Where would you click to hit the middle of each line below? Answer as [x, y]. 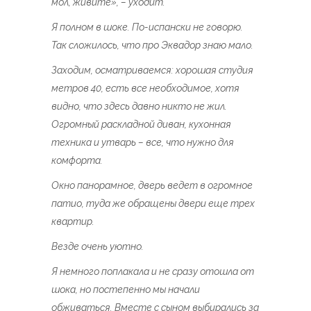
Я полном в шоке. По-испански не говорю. [147, 27]
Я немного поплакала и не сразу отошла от [153, 271]
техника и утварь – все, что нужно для [143, 142]
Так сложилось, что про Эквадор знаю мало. [152, 45]
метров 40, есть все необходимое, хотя [145, 88]
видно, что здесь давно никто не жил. [139, 106]
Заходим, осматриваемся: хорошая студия [152, 70]
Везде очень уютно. [98, 246]
